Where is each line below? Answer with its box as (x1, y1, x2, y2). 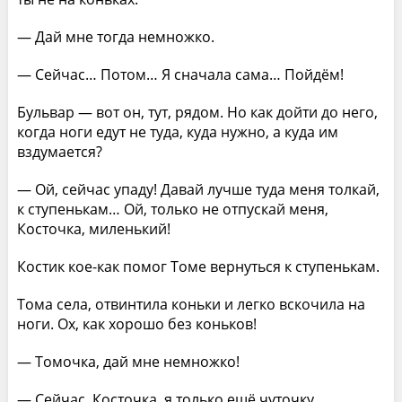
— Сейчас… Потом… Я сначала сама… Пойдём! (16, 64, 344, 84)
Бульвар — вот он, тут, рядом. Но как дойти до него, (16, 101, 378, 122)
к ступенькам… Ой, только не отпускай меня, (16, 198, 328, 219)
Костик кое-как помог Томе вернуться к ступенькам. (16, 256, 380, 276)
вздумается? (16, 141, 102, 162)
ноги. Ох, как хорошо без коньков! (16, 313, 257, 334)
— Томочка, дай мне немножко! (16, 351, 240, 371)
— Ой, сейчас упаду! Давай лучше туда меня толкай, (16, 179, 380, 199)
